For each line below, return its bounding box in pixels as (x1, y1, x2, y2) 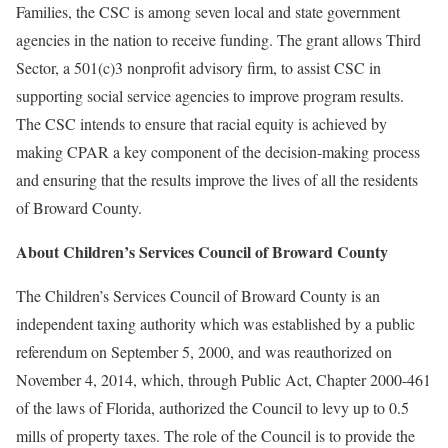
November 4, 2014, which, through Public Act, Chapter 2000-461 (16, 369, 431, 390)
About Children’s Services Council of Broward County (16, 240, 388, 263)
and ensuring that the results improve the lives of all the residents (16, 169, 418, 190)
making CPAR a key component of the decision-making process (16, 141, 420, 162)
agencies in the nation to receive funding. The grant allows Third (16, 29, 421, 50)
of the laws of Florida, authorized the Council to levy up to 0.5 (16, 397, 409, 418)
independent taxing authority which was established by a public (16, 313, 415, 334)
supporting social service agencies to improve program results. (16, 85, 404, 106)
